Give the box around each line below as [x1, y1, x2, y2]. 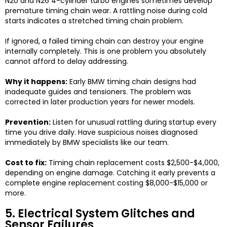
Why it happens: [5, 77, 67, 87]
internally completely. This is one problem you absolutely [5, 46, 206, 57]
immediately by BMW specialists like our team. [5, 137, 169, 148]
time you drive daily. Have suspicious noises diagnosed [5, 127, 198, 138]
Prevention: [5, 117, 51, 128]
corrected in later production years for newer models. [5, 97, 195, 107]
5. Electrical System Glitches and [5, 206, 195, 222]
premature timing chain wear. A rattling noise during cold [5, 6, 207, 16]
